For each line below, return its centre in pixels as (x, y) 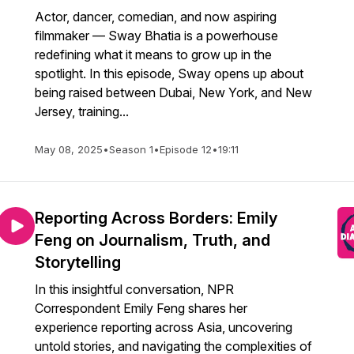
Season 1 (131, 149)
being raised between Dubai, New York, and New (173, 92)
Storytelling (78, 262)
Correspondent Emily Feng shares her (141, 308)
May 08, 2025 (69, 149)
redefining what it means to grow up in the (153, 55)
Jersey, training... (82, 111)
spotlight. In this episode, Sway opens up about (169, 73)
